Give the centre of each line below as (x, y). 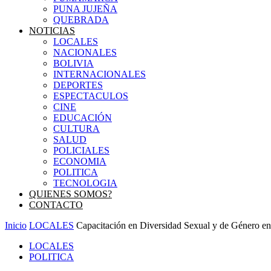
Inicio (16, 225)
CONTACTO (56, 205)
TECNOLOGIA (85, 183)
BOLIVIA (73, 63)
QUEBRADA (81, 20)
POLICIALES (81, 150)
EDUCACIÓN (83, 118)
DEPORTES (78, 85)
